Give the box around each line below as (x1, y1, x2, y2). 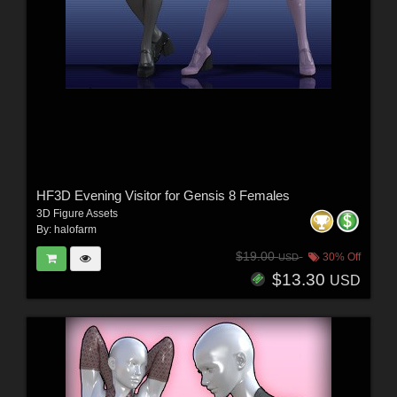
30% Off (320, 251, 362, 263)
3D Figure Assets (35, 206, 118, 220)
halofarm (53, 222, 97, 236)
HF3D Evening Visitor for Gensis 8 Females (35, 187, 290, 203)
